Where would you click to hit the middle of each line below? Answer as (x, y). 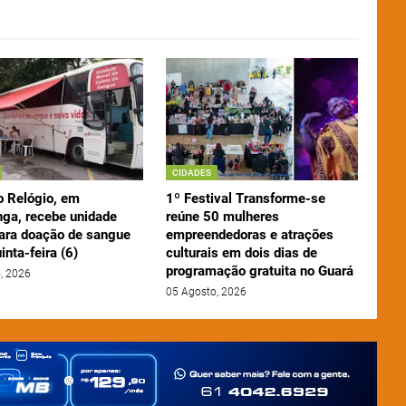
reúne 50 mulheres (222, 217)
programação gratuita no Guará (259, 271)
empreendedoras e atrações (249, 235)
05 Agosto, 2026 (206, 292)
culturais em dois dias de (241, 253)
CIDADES (191, 173)
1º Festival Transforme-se (245, 199)
